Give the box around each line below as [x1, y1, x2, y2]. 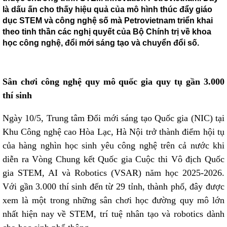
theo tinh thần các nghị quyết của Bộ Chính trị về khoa [3, 27, 211, 36]
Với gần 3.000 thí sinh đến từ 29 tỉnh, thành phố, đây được [3, 181, 224, 192]
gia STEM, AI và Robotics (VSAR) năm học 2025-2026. [3, 168, 224, 178]
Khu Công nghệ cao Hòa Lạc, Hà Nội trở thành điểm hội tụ [3, 127, 224, 137]
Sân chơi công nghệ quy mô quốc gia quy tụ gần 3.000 [3, 77, 224, 87]
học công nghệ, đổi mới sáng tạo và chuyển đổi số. [3, 39, 199, 47]
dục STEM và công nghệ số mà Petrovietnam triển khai [3, 16, 213, 25]
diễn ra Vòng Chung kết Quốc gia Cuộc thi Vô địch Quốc [3, 154, 224, 164]
